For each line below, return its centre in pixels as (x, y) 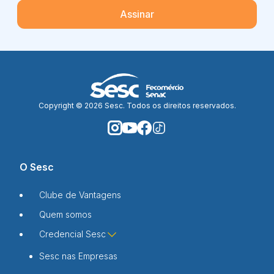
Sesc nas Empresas (78, 256)
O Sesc (37, 167)
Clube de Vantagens (80, 194)
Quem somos (65, 214)
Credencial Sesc (72, 234)
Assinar (137, 14)
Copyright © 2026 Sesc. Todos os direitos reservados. (137, 105)
